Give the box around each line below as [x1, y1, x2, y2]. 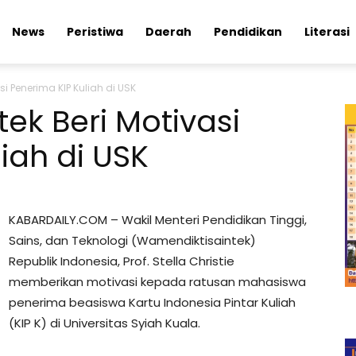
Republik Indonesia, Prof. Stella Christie [9, 253, 234, 269]
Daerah [145, 24, 192, 40]
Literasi [304, 24, 350, 40]
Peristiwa [67, 24, 123, 40]
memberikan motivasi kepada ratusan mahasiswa [9, 273, 306, 290]
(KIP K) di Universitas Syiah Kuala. [9, 315, 200, 331]
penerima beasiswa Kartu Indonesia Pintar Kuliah [9, 294, 296, 311]
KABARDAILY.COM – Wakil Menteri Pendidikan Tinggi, [9, 211, 307, 228]
